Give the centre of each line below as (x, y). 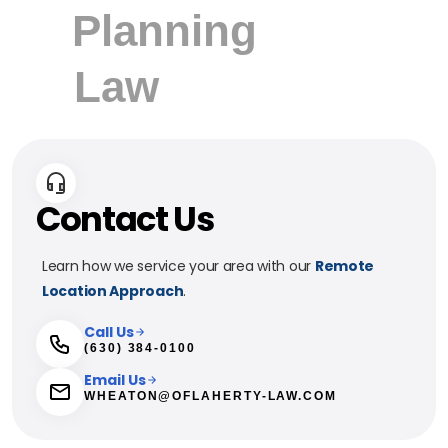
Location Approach (113, 290)
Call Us (109, 331)
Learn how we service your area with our (178, 265)
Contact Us (125, 219)
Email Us (115, 379)
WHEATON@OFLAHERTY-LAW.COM (210, 395)
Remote (344, 265)
